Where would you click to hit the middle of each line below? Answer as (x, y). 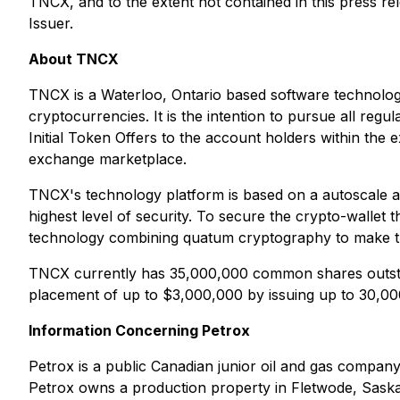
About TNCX (74, 59)
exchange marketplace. (108, 159)
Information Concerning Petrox (139, 330)
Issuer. (51, 23)
